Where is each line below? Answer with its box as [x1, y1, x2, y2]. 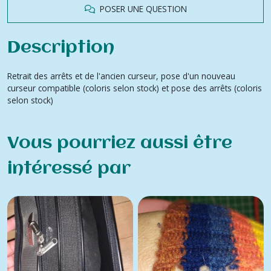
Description [7, 38, 114, 57]
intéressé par [7, 159, 131, 178]
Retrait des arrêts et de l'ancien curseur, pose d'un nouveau [7, 70, 235, 82]
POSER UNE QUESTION [94, 2, 187, 15]
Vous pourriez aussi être [7, 134, 232, 152]
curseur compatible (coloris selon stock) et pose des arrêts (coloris [7, 82, 262, 94]
